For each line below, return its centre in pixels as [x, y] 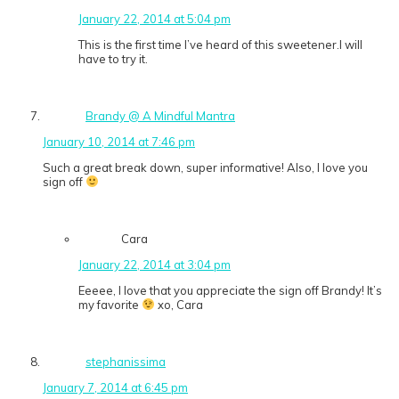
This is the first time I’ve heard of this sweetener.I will [220, 45]
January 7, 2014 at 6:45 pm [115, 388]
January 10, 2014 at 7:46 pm [119, 142]
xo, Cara [179, 305]
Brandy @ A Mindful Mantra [160, 116]
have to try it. [113, 59]
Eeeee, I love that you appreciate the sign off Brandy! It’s [230, 291]
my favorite [110, 305]
